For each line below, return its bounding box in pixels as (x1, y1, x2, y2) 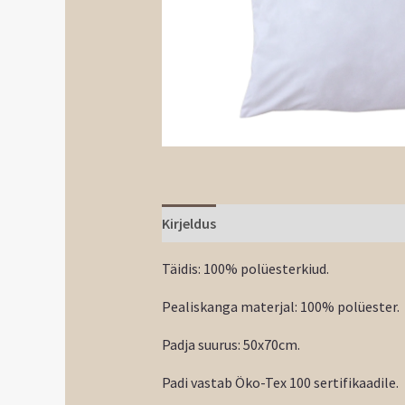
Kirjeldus (161, 213, 216, 232)
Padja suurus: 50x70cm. (161, 334, 300, 353)
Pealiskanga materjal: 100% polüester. (161, 297, 400, 316)
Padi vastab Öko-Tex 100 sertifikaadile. (161, 372, 399, 391)
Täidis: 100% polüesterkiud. (161, 259, 329, 278)
